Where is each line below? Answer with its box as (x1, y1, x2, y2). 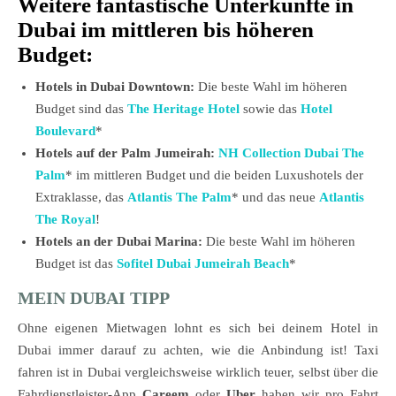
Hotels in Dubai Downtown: (35, 80, 198, 95)
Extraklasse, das (35, 190, 127, 205)
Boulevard (35, 124, 95, 139)
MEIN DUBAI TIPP (18, 288, 170, 308)
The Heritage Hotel (127, 102, 240, 117)
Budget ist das (35, 256, 117, 271)
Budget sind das (35, 102, 127, 117)
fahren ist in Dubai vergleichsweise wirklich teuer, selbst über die (18, 365, 378, 380)
